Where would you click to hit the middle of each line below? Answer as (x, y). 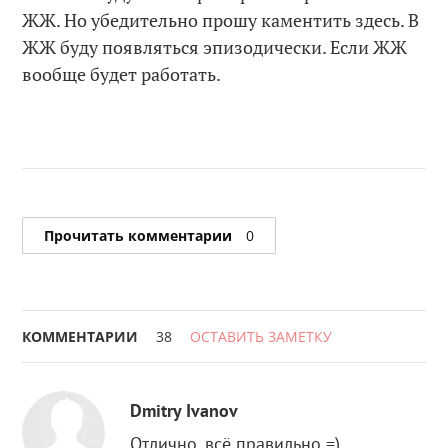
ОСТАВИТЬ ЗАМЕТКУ (261, 337)
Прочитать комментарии (140, 235)
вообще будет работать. (122, 74)
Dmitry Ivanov (184, 411)
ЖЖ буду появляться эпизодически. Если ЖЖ (215, 47)
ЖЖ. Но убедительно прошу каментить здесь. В (221, 20)
